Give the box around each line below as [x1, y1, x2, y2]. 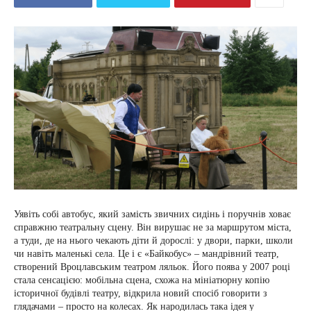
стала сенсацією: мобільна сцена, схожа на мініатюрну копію [14, 275, 269, 286]
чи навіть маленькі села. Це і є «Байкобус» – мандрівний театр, [14, 249, 279, 260]
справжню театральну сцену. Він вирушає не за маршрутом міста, [14, 222, 292, 233]
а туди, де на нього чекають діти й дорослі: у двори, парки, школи [14, 235, 293, 246]
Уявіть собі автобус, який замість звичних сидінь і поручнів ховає [14, 209, 291, 220]
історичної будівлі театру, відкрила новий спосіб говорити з [14, 288, 267, 299]
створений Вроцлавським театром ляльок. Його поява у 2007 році [14, 262, 290, 273]
